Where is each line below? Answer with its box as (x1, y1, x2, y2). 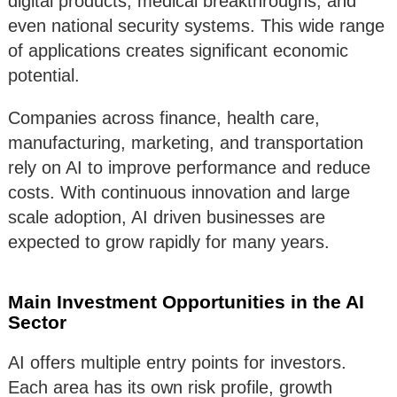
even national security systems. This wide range (8, 16, 385, 36)
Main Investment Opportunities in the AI (8, 292, 364, 313)
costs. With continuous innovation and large (8, 183, 350, 203)
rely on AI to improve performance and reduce (8, 158, 370, 178)
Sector (8, 312, 66, 333)
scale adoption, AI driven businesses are (8, 207, 325, 228)
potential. (8, 66, 80, 86)
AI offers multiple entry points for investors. (8, 353, 346, 373)
